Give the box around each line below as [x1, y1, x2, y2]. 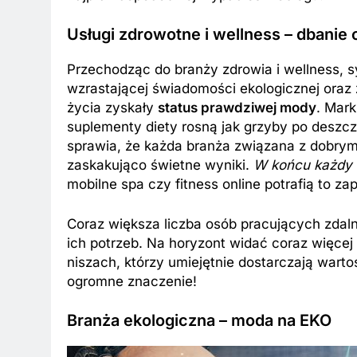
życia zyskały [67, 100, 158, 116]
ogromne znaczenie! [67, 273, 197, 289]
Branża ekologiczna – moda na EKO [67, 311, 331, 331]
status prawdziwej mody [158, 100, 316, 116]
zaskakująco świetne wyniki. [67, 157, 253, 174]
